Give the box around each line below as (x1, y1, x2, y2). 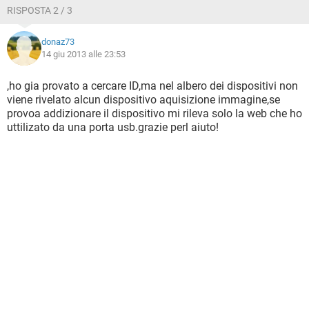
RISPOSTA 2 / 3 (7, 5, 72, 16)
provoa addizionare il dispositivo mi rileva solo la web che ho (7, 107, 302, 120)
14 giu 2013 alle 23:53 (41, 49, 126, 59)
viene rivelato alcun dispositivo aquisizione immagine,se (7, 93, 280, 106)
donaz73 (41, 37, 74, 47)
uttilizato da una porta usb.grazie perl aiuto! (7, 121, 219, 134)
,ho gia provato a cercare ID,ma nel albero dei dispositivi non (7, 79, 298, 92)
